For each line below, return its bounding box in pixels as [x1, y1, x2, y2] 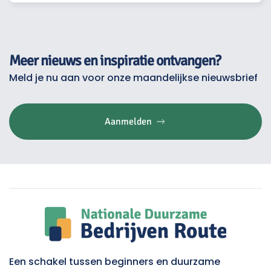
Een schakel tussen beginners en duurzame [9, 254, 220, 269]
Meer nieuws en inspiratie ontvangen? [9, 51, 220, 70]
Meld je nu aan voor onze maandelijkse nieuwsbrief [9, 70, 258, 85]
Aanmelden [104, 115, 152, 128]
